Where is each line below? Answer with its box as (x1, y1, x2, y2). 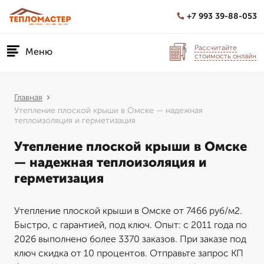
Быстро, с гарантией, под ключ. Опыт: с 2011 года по (14, 219, 247, 230)
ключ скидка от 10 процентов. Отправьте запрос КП (14, 247, 243, 259)
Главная (14, 93, 42, 103)
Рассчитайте (194, 43, 237, 52)
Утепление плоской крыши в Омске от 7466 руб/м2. (14, 205, 242, 216)
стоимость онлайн (194, 51, 256, 60)
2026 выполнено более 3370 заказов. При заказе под (14, 233, 246, 245)
